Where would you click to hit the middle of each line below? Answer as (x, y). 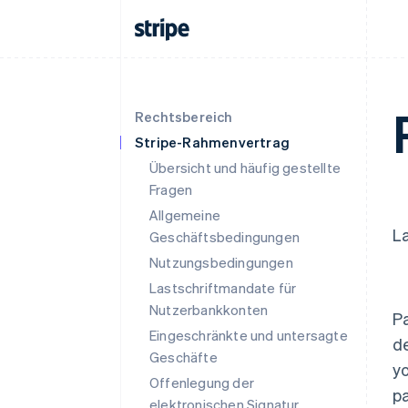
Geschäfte (184, 357)
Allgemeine (185, 215)
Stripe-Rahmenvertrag (212, 142)
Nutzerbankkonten (209, 310)
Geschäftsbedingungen (224, 237)
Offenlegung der (202, 382)
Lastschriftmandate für (223, 288)
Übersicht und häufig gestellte (245, 168)
